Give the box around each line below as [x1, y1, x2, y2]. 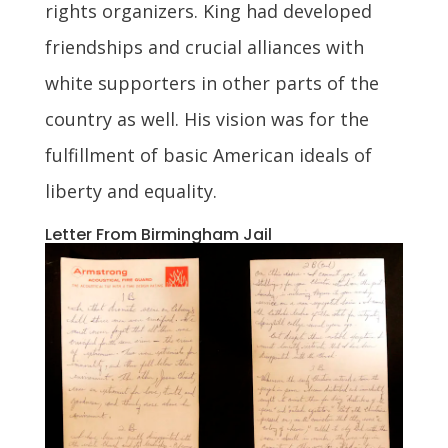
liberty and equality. [44, 178, 217, 203]
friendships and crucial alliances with [44, 34, 364, 59]
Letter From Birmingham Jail [44, 222, 272, 246]
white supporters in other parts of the [44, 70, 379, 95]
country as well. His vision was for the [44, 106, 369, 131]
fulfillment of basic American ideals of [44, 142, 372, 167]
